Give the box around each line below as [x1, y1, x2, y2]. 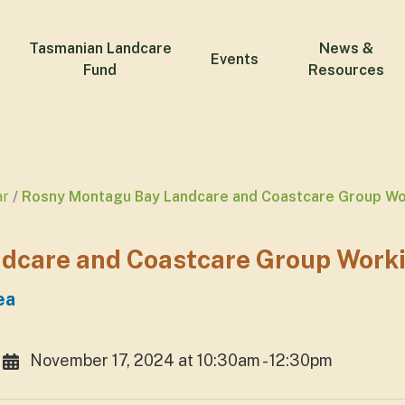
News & [319, 40, 374, 57]
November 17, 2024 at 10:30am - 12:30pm [29, 350, 333, 370]
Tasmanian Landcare [28, 40, 172, 57]
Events [210, 51, 259, 68]
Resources [308, 61, 385, 79]
